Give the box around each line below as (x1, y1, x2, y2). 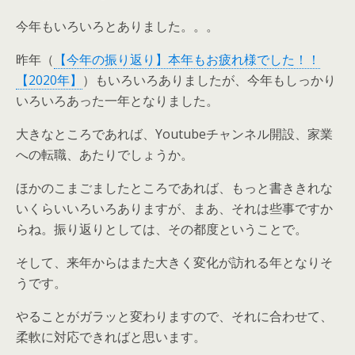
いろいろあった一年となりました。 (16, 91, 219, 109)
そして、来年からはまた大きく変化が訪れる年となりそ (16, 253, 333, 271)
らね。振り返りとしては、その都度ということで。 (16, 219, 307, 238)
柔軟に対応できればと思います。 (16, 327, 206, 345)
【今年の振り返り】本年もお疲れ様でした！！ (54, 50, 320, 68)
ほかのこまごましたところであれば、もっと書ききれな (16, 178, 333, 197)
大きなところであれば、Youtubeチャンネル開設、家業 (16, 124, 333, 143)
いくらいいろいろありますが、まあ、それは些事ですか (16, 199, 333, 217)
